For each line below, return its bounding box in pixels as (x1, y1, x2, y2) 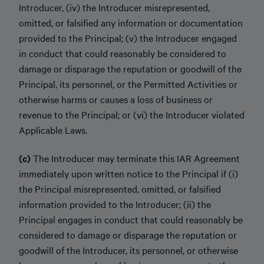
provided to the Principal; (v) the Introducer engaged (19, 31, 237, 44)
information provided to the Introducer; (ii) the (19, 197, 211, 210)
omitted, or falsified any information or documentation (19, 15, 243, 29)
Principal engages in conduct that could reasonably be (19, 213, 243, 226)
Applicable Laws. (19, 123, 87, 136)
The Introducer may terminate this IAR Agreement (33, 151, 240, 164)
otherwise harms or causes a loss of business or (19, 92, 213, 105)
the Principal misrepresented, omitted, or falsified (19, 182, 221, 195)
